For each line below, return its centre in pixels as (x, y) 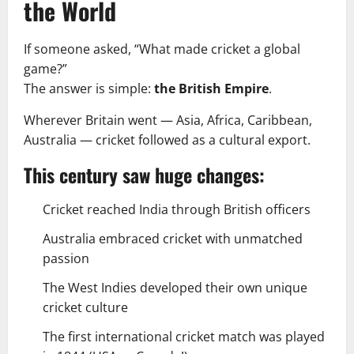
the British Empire (211, 88)
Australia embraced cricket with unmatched (173, 238)
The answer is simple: (89, 88)
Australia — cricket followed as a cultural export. (167, 139)
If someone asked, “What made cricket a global (162, 49)
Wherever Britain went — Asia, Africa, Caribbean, (168, 120)
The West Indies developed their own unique (175, 287)
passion (66, 258)
